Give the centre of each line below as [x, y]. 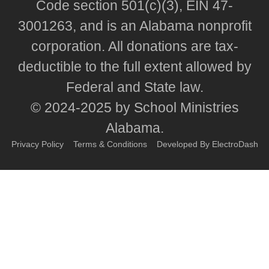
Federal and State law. [134, 87]
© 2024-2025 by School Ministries [134, 108]
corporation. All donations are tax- [134, 47]
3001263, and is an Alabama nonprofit [134, 26]
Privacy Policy [37, 144]
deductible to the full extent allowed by [134, 67]
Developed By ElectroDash [207, 144]
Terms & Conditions [110, 144]
